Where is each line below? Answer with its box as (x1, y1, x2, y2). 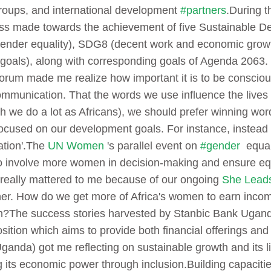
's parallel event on (104, 140, 200, 152)
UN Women (48, 140, 104, 152)
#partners (180, 4, 226, 17)
